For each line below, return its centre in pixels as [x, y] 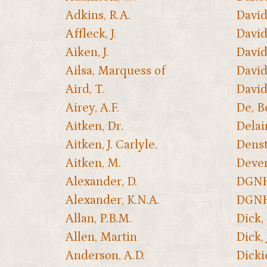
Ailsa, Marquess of [116, 71]
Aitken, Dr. [94, 126]
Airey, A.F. [92, 108]
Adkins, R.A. [98, 15]
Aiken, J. [87, 52]
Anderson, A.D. [105, 255]
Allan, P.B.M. [99, 218]
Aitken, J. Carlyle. [111, 145]
